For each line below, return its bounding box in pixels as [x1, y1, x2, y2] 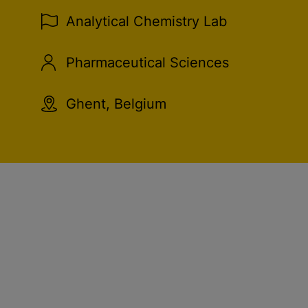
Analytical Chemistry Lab [66, 13, 227, 30]
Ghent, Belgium [66, 96, 166, 112]
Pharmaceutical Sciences [66, 54, 229, 71]
